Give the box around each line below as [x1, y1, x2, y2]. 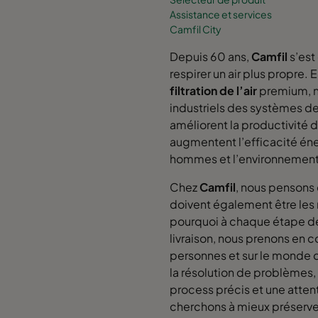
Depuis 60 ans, [170, 48, 251, 64]
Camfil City [170, 22, 221, 35]
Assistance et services [170, 7, 272, 21]
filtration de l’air [170, 82, 257, 98]
